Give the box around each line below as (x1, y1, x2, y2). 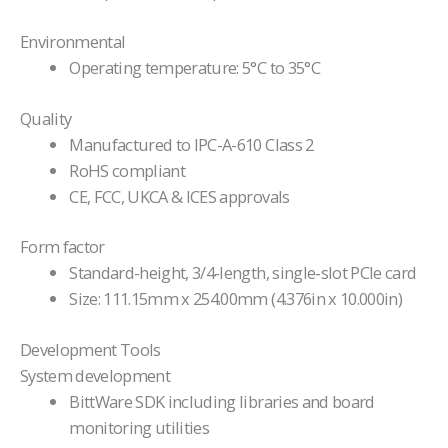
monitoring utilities (69, 415, 210, 439)
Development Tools (20, 337, 161, 361)
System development (20, 363, 171, 387)
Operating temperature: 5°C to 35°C (69, 55, 320, 79)
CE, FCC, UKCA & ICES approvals (69, 184, 290, 208)
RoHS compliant (69, 158, 186, 182)
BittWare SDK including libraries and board (69, 389, 375, 413)
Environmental (20, 29, 126, 53)
